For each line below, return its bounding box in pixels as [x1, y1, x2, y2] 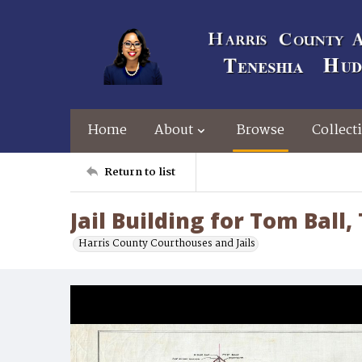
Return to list [104, 162, 175, 181]
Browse [237, 120, 284, 141]
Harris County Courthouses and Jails [78, 235, 255, 252]
